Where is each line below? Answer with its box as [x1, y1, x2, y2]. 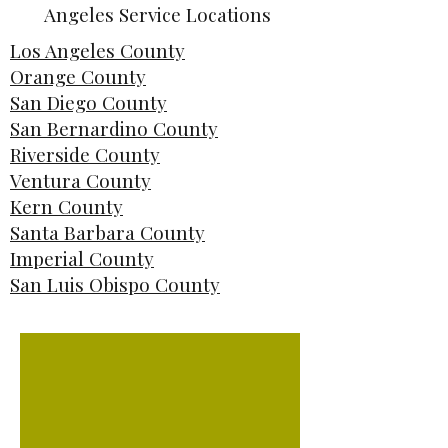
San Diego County [10, 89, 167, 115]
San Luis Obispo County [10, 271, 220, 297]
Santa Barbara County [10, 219, 205, 245]
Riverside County [10, 141, 160, 167]
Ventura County [10, 167, 151, 193]
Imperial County [10, 245, 154, 271]
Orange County [10, 63, 146, 89]
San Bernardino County [10, 115, 218, 141]
